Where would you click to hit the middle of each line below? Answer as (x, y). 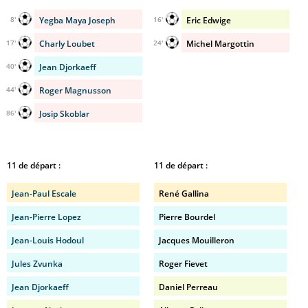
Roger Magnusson (75, 90)
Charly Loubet (67, 44)
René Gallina (184, 194)
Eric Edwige (209, 20)
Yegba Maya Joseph (77, 20)
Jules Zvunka (37, 264)
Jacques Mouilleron (197, 240)
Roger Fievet (183, 264)
